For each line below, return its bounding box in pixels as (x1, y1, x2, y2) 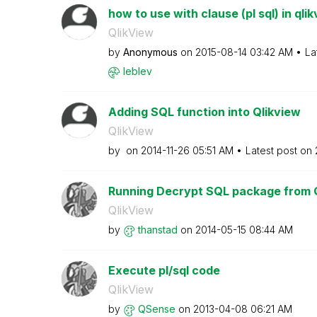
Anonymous (122, 46, 178, 58)
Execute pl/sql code (108, 263, 220, 277)
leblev (122, 65, 152, 77)
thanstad (137, 224, 178, 236)
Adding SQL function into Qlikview (108, 105, 301, 119)
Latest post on (245, 144, 315, 156)
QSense (137, 303, 175, 315)
